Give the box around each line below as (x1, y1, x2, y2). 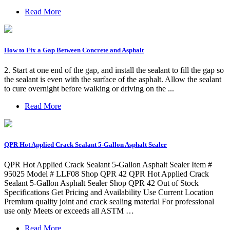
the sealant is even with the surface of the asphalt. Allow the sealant (4, 74, 221, 84)
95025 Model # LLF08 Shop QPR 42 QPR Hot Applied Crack (4, 169, 209, 179)
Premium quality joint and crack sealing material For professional (4, 197, 214, 206)
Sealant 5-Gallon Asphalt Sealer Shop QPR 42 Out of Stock (4, 179, 199, 188)
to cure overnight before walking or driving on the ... (4, 84, 174, 93)
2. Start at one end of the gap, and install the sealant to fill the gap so (4, 65, 224, 74)
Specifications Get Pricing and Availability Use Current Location (4, 188, 214, 197)
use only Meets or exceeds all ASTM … (4, 206, 134, 216)
